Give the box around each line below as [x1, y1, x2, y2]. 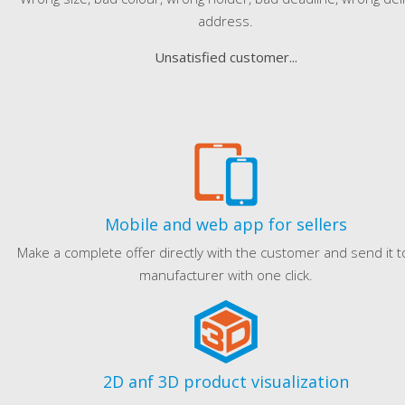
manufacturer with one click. [139, 266, 313, 284]
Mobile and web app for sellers [105, 213, 347, 235]
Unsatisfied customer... [155, 48, 297, 66]
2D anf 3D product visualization [103, 371, 349, 392]
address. [198, 12, 254, 30]
